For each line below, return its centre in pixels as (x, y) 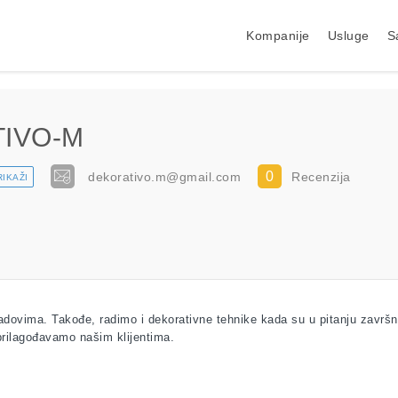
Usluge (348, 36)
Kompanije (278, 36)
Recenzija (321, 176)
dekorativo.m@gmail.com (164, 176)
